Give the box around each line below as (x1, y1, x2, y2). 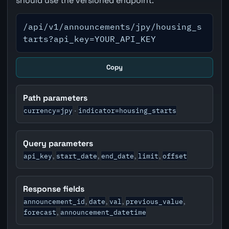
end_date (101, 151, 134, 161)
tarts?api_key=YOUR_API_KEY (23, 34, 156, 44)
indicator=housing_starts (78, 105, 177, 115)
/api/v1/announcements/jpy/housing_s (23, 21, 202, 32)
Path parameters (23, 92, 88, 103)
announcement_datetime (60, 207, 147, 217)
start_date (56, 151, 98, 161)
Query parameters (23, 138, 94, 149)
